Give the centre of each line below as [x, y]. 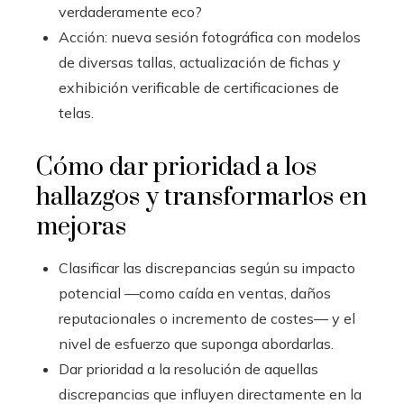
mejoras [81, 227]
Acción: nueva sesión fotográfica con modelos [210, 37]
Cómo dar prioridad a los [176, 168]
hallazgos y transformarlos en [202, 197]
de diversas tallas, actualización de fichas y [200, 63]
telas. [76, 113]
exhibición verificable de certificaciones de [199, 88]
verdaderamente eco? [130, 12]
